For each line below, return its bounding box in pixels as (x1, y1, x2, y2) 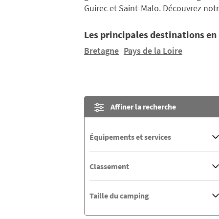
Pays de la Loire (124, 45, 182, 56)
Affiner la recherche (110, 102, 176, 111)
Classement (89, 161, 129, 171)
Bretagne (84, 45, 119, 56)
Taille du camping (89, 191, 149, 201)
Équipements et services (89, 131, 171, 142)
